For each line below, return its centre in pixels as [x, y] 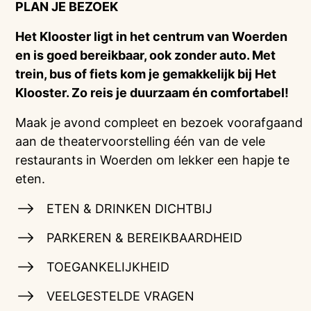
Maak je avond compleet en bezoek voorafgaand [159, 123]
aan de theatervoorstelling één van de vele [141, 141]
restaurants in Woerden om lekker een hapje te [153, 160]
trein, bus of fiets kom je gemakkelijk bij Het [146, 74]
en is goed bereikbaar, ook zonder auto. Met [146, 55]
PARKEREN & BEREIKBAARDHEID [143, 238]
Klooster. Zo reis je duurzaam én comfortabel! [152, 93]
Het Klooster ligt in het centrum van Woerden [152, 36]
